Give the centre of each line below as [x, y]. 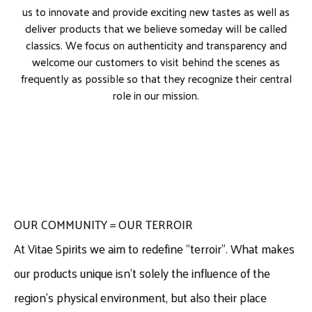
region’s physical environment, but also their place [141, 297]
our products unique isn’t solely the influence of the [142, 273]
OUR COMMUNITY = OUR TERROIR [104, 224]
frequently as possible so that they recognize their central [156, 78]
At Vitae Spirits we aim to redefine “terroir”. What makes [155, 248]
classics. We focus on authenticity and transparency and [156, 45]
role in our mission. [156, 95]
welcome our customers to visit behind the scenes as [156, 61]
